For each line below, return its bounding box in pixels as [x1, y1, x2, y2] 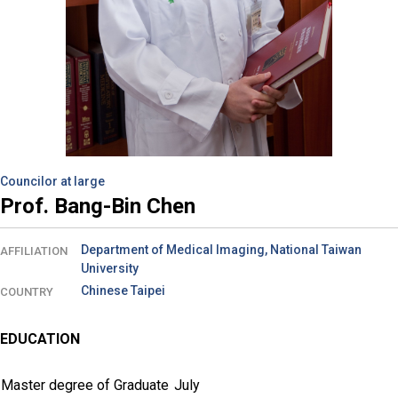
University [81, 260, 139, 275]
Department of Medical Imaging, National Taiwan [81, 242, 362, 257]
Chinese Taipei [81, 283, 165, 298]
